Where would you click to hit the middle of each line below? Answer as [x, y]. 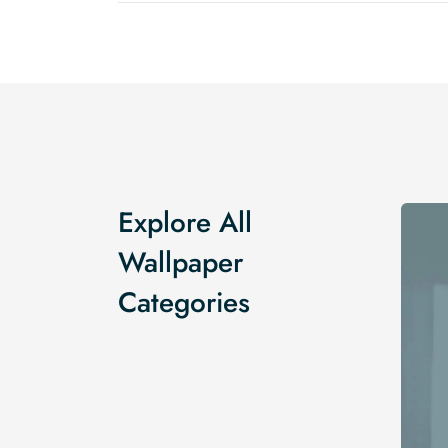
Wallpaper [180, 262]
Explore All [185, 222]
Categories [184, 302]
